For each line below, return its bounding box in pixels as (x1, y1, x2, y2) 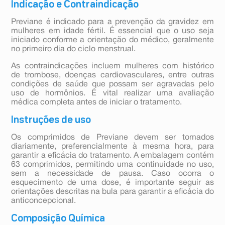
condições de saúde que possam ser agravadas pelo (11, 81, 214, 88)
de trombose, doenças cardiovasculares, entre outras (11, 72, 214, 79)
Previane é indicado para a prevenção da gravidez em (11, 19, 214, 26)
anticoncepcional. (11, 197, 76, 205)
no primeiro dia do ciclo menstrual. (11, 46, 136, 53)
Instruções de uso (11, 116, 91, 125)
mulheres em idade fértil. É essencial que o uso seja (11, 28, 214, 35)
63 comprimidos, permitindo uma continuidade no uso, (11, 161, 214, 169)
